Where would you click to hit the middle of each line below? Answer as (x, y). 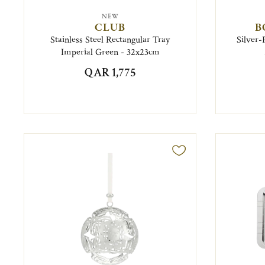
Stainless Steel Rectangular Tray (110, 40)
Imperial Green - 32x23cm (110, 53)
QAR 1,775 (110, 73)
